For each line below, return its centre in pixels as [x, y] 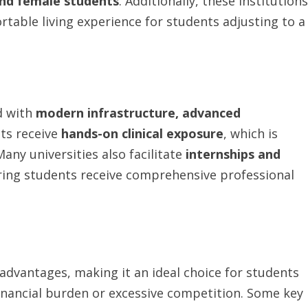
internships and [233, 154]
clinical [142, 133]
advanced [211, 113]
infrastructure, [133, 113]
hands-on [90, 133]
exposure [195, 133]
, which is [251, 133]
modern [60, 113]
